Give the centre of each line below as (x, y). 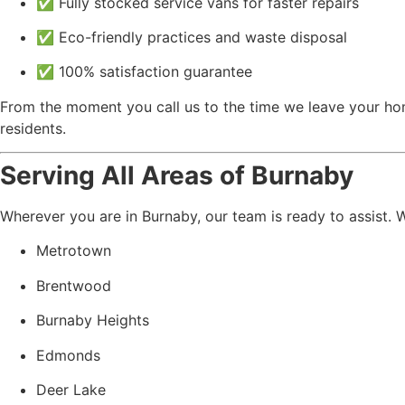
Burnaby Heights (93, 320)
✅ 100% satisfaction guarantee (144, 72)
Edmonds (68, 355)
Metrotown (74, 251)
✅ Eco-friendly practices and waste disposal (192, 37)
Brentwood (74, 285)
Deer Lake (71, 390)
